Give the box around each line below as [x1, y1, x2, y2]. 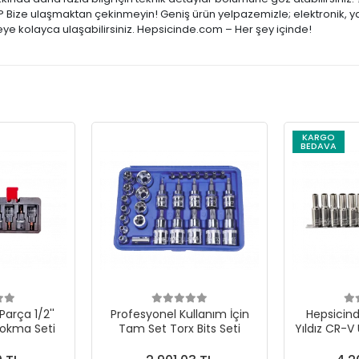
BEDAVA [301, 139, 337, 152]
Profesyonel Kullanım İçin [110, 306, 249, 322]
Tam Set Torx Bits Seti [119, 321, 240, 337]
